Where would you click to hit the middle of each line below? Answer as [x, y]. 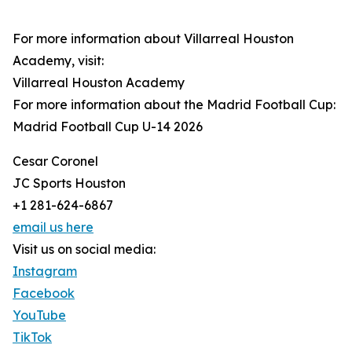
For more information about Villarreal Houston [153, 39]
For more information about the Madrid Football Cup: [174, 105]
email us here [53, 227]
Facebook [44, 293]
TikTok [32, 337]
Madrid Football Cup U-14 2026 [108, 127]
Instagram [45, 271]
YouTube [39, 315]
